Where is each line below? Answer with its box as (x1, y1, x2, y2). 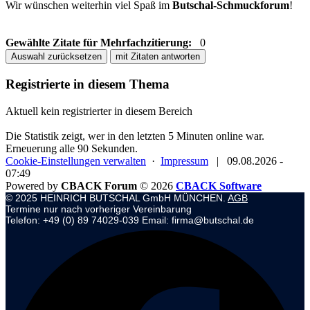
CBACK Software (176, 179, 262, 192)
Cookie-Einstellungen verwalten (6, 154, 146, 167)
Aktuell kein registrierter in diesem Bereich (6, 104, 192, 117)
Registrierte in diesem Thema (6, 77, 170, 92)
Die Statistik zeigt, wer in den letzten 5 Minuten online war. (6, 129, 264, 142)
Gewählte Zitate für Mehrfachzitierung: (6, 37, 192, 49)
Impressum (161, 154, 208, 167)
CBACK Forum (61, 179, 137, 192)
